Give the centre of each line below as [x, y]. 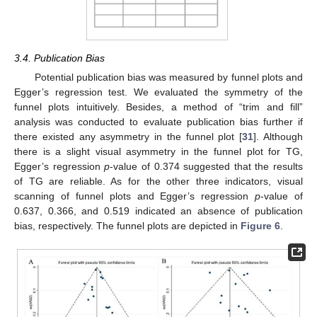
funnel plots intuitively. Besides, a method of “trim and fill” [158, 106]
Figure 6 [260, 225]
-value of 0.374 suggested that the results [206, 166]
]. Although [278, 136]
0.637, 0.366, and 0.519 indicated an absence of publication [158, 211]
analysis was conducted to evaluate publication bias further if [158, 121]
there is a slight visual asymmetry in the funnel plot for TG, [158, 151]
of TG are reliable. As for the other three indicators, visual [158, 181]
